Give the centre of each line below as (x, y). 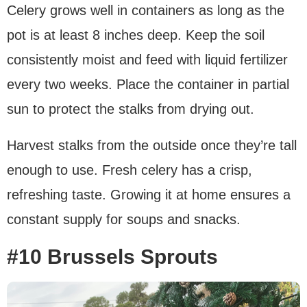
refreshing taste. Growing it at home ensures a (149, 195)
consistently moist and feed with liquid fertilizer (147, 60)
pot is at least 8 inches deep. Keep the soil (136, 35)
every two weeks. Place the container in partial (148, 85)
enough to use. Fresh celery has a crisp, (130, 170)
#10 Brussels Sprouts (112, 257)
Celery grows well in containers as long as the (146, 11)
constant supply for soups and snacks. (124, 220)
